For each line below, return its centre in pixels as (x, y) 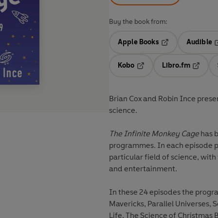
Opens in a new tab (168, 73)
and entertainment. (143, 169)
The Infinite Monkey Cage (154, 134)
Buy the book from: (138, 22)
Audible (199, 42)
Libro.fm (176, 66)
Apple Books (138, 42)
